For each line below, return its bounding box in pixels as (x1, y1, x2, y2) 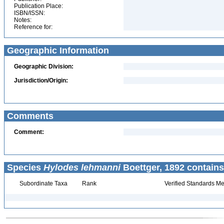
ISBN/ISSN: (14, 9, 45, 16)
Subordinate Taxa (17, 180, 67, 187)
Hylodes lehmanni (43, 162, 120, 172)
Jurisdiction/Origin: (14, 77, 68, 84)
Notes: (14, 16, 31, 23)
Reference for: (14, 23, 52, 30)
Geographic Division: (14, 63, 73, 70)
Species (4, 162, 43, 172)
